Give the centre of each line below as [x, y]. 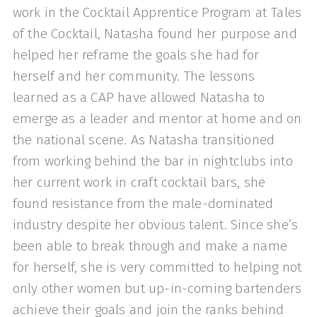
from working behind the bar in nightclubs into [152, 161]
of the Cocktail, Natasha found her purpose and [155, 33]
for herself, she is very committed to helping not [157, 267]
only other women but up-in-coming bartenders [157, 288]
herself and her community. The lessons [134, 76]
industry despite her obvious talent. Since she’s [155, 224]
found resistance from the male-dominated [143, 203]
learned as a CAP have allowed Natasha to [139, 97]
